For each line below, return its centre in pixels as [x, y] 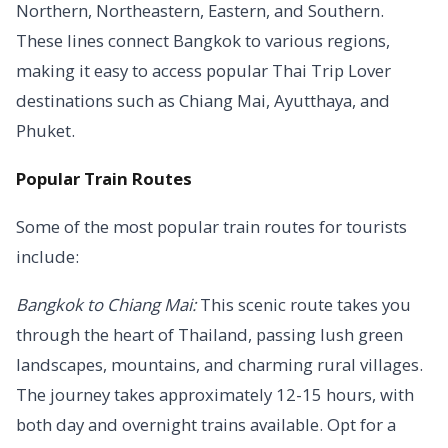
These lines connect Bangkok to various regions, [203, 40]
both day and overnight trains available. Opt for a [206, 424]
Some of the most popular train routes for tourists [211, 226]
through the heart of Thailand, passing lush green [209, 334]
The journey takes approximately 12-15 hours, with [215, 394]
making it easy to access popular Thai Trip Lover [203, 70]
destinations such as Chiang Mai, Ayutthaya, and [203, 100]
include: [47, 256]
